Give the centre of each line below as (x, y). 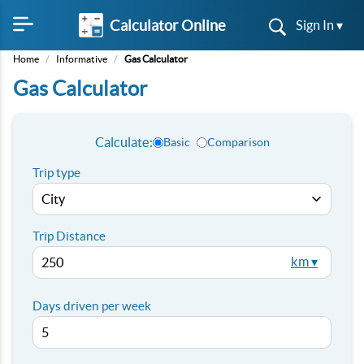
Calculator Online (167, 25)
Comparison (238, 142)
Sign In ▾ (319, 25)
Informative (82, 59)
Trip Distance (69, 236)
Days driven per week (92, 306)
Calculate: (123, 142)
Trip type (56, 173)
